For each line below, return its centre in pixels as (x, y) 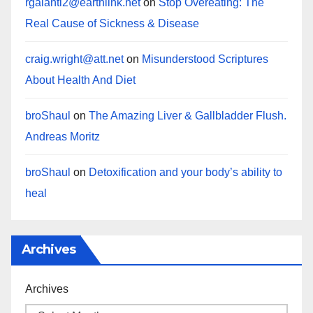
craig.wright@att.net (74, 59)
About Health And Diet (80, 80)
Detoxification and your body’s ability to (185, 172)
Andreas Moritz (63, 136)
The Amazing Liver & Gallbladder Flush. (188, 115)
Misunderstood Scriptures (205, 59)
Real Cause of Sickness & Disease (112, 23)
